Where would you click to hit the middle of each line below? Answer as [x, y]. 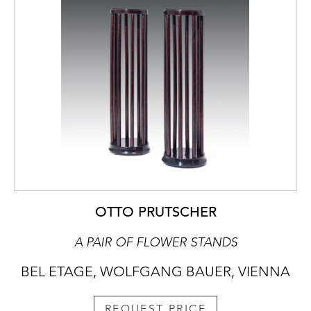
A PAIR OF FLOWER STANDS [155, 242]
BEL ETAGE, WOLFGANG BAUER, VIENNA [155, 271]
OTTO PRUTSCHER [155, 212]
